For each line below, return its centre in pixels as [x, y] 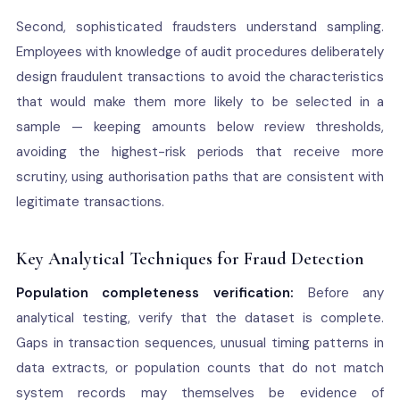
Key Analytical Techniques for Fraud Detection [190, 259]
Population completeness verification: [154, 293]
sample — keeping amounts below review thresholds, [200, 127]
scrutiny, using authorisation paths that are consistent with [200, 177]
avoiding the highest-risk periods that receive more [200, 152]
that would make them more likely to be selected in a [200, 102]
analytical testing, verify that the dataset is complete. [200, 318]
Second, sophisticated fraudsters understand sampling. [200, 27]
